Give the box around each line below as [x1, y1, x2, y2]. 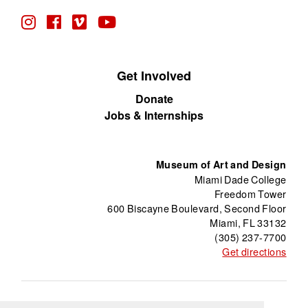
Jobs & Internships [104, 107, 203, 123]
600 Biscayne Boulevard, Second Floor [107, 200, 287, 215]
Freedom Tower [214, 186, 287, 201]
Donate [135, 90, 173, 107]
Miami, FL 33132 [210, 214, 287, 230]
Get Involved [117, 66, 191, 85]
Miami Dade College [194, 171, 287, 186]
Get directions [222, 243, 287, 258]
